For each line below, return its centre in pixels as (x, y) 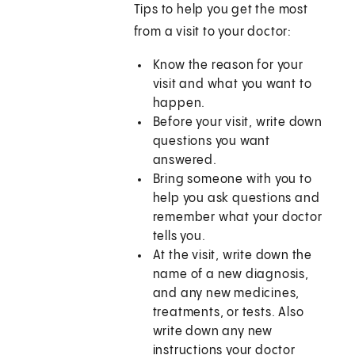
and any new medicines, (226, 294)
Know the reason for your (228, 66)
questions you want (212, 142)
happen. (179, 104)
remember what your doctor (237, 218)
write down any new (213, 332)
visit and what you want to (232, 85)
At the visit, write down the (233, 256)
